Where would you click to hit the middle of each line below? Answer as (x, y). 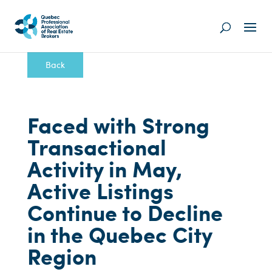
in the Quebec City (119, 234)
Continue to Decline (125, 212)
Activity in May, (104, 168)
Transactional (97, 147)
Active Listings (100, 190)
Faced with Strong (118, 125)
